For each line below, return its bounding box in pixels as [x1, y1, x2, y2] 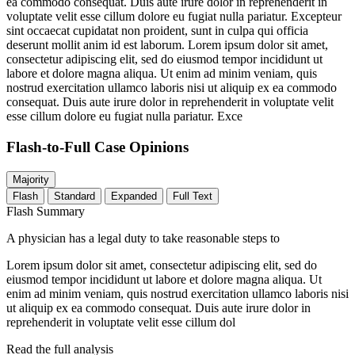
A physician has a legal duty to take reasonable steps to [6, 231, 280, 245]
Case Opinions [94, 138, 189, 155]
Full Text [173, 189, 212, 202]
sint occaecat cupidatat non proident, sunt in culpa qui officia [6, 24, 308, 38]
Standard [54, 189, 95, 202]
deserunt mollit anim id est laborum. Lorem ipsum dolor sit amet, [6, 38, 328, 52]
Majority [13, 173, 49, 185]
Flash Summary [6, 204, 85, 218]
